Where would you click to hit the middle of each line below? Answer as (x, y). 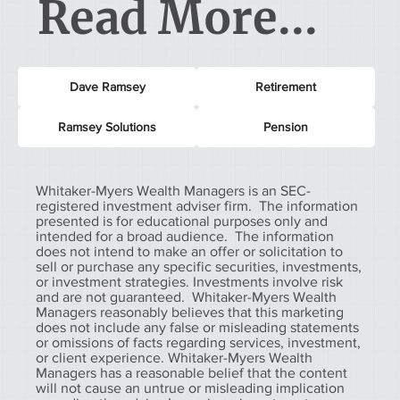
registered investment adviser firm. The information (197, 205)
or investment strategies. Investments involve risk (189, 281)
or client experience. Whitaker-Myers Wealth (174, 357)
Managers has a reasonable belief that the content (192, 372)
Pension (286, 126)
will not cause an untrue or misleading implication (190, 387)
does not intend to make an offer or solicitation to (189, 251)
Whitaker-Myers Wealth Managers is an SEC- (173, 190)
